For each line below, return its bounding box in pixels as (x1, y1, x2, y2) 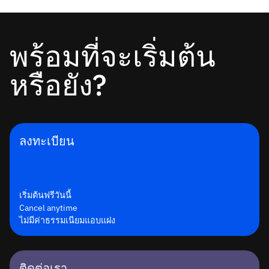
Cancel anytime (19, 201, 77, 213)
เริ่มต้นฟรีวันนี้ (19, 189, 71, 201)
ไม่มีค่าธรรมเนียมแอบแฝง (19, 214, 115, 226)
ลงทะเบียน (19, 132, 74, 149)
